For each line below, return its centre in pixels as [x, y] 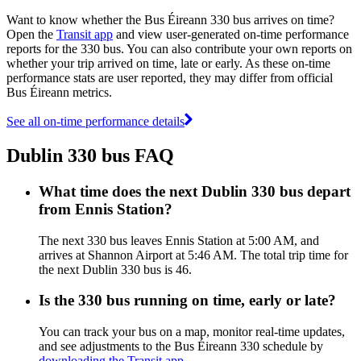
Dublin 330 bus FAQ [90, 155]
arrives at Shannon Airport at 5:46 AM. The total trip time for [193, 255]
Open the [31, 34]
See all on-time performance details [95, 121]
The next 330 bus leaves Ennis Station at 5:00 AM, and [179, 240]
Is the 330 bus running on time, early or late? [187, 301]
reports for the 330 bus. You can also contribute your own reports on [179, 48]
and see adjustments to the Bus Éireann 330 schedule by [181, 346]
